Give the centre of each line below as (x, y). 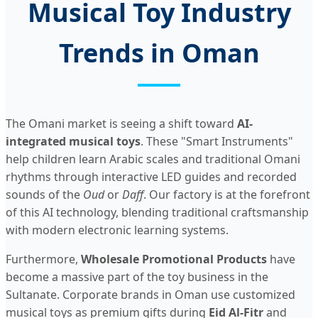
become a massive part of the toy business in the (137, 276)
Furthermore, (43, 259)
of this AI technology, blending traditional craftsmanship (157, 212)
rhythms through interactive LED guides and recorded (151, 176)
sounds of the (44, 194)
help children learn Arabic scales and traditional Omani (153, 159)
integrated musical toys (73, 141)
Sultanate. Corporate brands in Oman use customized (150, 294)
